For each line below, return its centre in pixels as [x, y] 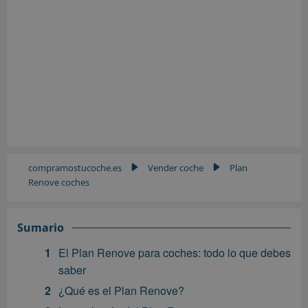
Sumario [41, 228]
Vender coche [176, 168]
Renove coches [59, 183]
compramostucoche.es [75, 168]
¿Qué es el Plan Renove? [121, 291]
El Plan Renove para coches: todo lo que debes [175, 253]
